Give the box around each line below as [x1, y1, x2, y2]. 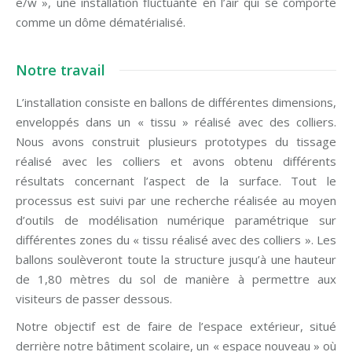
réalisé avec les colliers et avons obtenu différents [16, 153, 336, 169]
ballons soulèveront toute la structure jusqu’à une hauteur [16, 251, 336, 267]
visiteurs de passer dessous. [16, 291, 172, 306]
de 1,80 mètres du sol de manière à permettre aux [16, 271, 336, 287]
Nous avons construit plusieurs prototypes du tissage [16, 134, 336, 149]
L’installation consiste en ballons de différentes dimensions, [16, 94, 336, 110]
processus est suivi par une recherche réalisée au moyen [16, 192, 336, 208]
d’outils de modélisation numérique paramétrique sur [16, 212, 336, 228]
